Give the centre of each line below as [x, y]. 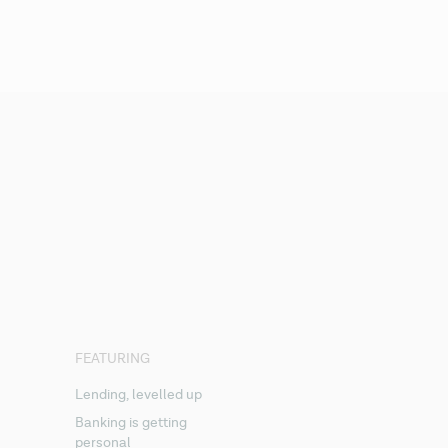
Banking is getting [131, 422]
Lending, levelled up [139, 394]
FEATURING [113, 358]
